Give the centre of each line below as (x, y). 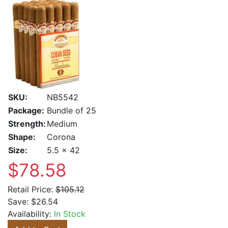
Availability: (31, 214)
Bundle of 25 (72, 110)
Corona (61, 137)
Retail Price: (30, 189)
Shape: (22, 137)
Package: (26, 110)
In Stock (70, 214)
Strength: (27, 124)
